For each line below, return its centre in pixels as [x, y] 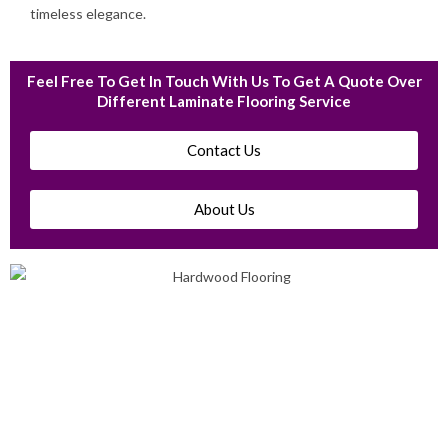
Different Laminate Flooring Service [224, 100]
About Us [224, 208]
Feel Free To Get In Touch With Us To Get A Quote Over [224, 80]
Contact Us [224, 149]
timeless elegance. [88, 13]
